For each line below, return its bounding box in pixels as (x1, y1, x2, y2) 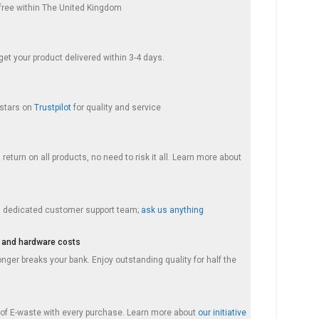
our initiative (198, 308, 247, 318)
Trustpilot (34, 103, 72, 113)
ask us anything (141, 205, 204, 215)
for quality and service (71, 103, 162, 113)
